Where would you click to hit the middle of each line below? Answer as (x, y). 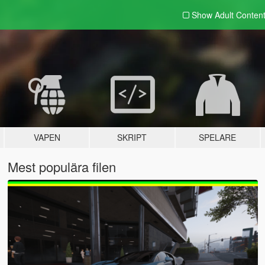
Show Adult (214, 15)
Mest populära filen (62, 167)
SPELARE (218, 137)
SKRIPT (132, 137)
